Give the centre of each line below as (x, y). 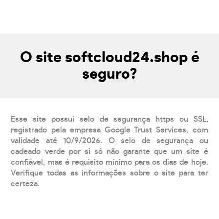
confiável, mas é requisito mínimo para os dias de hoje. (109, 163)
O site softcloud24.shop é (109, 58)
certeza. (25, 184)
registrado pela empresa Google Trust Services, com (109, 130)
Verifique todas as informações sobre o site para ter (109, 173)
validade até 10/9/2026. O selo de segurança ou (109, 141)
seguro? (109, 75)
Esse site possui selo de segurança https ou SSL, (109, 120)
